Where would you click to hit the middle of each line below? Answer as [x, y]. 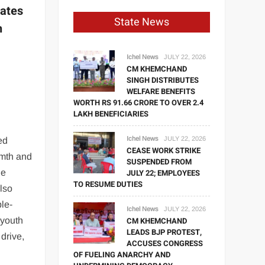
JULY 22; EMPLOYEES [164, 173]
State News [142, 22]
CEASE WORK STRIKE [164, 151]
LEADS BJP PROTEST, [164, 232]
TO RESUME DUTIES [108, 184]
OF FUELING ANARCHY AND [122, 255]
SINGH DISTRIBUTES [163, 80]
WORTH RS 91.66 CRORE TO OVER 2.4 [139, 103]
